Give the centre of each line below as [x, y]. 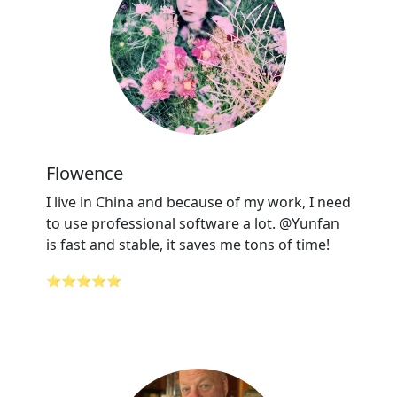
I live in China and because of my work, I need [198, 202]
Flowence [85, 173]
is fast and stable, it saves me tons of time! [188, 245]
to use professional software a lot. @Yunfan [193, 223]
